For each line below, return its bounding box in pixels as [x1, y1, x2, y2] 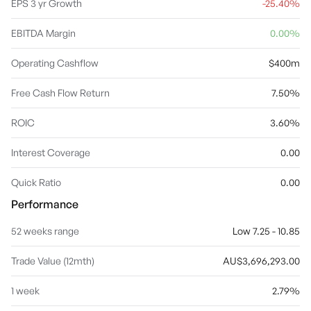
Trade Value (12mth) [11, 255, 94, 267]
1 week [11, 285, 40, 296]
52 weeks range [11, 225, 79, 237]
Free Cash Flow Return [11, 87, 110, 99]
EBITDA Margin [11, 27, 76, 39]
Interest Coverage [11, 146, 90, 158]
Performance [11, 197, 78, 211]
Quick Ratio [11, 176, 61, 188]
